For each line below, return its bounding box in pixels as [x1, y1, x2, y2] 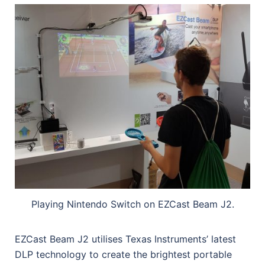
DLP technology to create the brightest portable [15, 248, 232, 260]
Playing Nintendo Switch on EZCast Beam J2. [31, 198, 234, 210]
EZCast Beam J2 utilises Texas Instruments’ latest [15, 232, 236, 245]
